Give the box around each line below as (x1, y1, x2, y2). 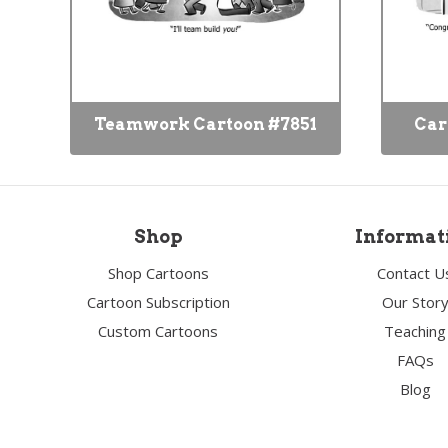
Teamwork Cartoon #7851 (94, 115, 317, 134)
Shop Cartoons (107, 263, 209, 283)
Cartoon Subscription (86, 292, 230, 312)
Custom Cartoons (98, 321, 219, 341)
